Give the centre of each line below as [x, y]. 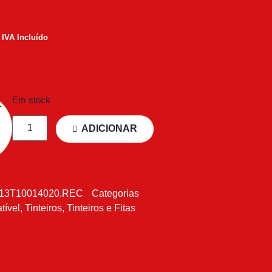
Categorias [115, 194]
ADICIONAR [110, 129]
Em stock [31, 100]
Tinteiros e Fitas [101, 208]
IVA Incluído [25, 38]
